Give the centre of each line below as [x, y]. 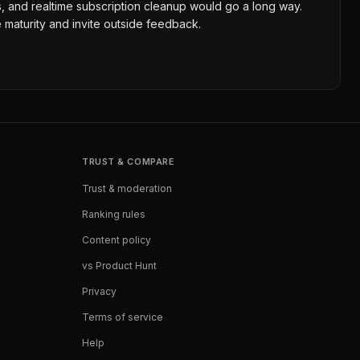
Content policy [117, 240]
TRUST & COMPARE [129, 162]
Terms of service [123, 317]
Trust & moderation [127, 188]
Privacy [99, 291]
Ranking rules [114, 214]
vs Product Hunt [119, 266]
